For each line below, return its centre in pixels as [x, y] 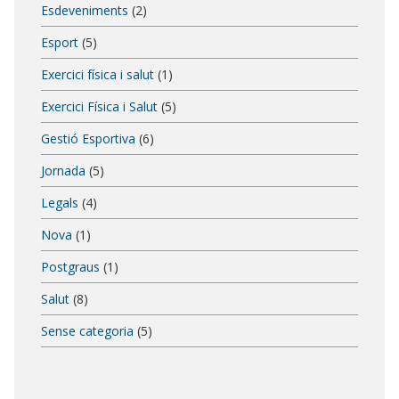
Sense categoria [87, 330]
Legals [60, 202]
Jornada [63, 170]
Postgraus [70, 266]
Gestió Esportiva [88, 138]
